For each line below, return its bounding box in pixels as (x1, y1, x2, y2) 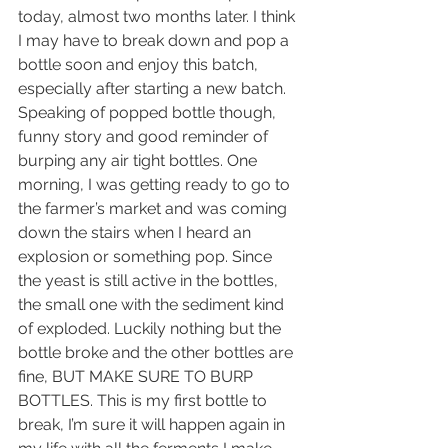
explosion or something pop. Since (18, 247, 276, 267)
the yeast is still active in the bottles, (18, 271, 282, 291)
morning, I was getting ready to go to (18, 175, 294, 195)
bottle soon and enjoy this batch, (18, 55, 262, 75)
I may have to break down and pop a (18, 31, 293, 51)
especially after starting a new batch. (18, 79, 290, 99)
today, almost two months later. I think (18, 7, 299, 27)
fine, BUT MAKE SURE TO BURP (18, 367, 257, 387)
